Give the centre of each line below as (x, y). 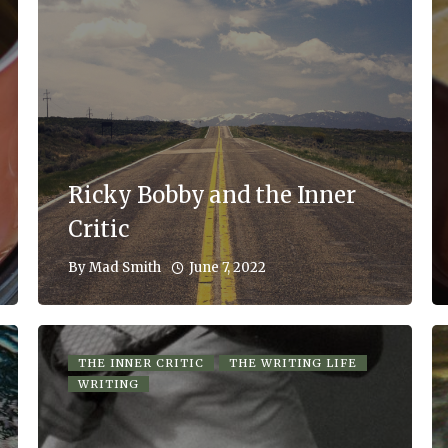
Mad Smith (125, 268)
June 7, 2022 (227, 267)
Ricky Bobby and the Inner (212, 194)
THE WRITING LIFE (293, 362)
